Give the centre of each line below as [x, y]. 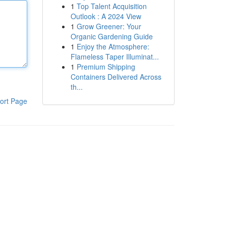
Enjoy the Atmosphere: [113, 46]
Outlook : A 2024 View [106, 16]
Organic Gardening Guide [111, 36]
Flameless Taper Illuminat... [115, 56]
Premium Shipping [106, 67]
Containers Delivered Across [116, 77]
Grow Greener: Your [109, 26]
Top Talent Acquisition [111, 6]
